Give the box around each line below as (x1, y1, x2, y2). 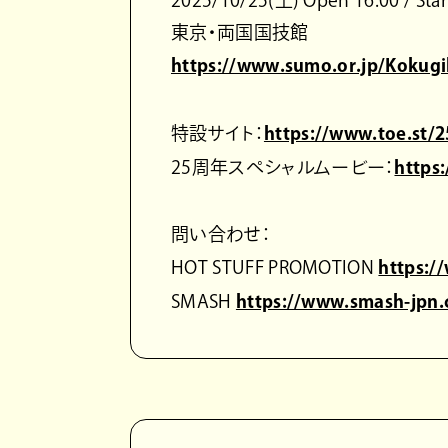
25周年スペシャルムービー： (171, 157, 395, 176)
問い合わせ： (171, 224, 271, 243)
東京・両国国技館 (171, 22, 309, 41)
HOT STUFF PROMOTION (171, 257, 379, 276)
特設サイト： (171, 123, 264, 142)
